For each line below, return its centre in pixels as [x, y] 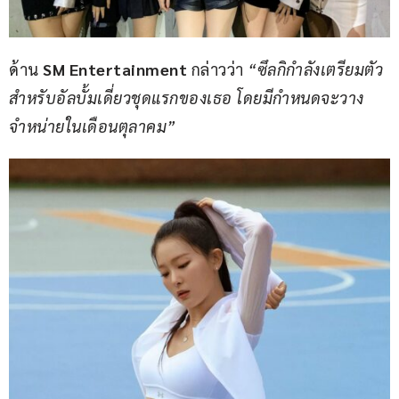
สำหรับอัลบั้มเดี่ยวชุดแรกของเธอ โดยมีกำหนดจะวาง [187, 98]
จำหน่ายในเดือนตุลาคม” [93, 126]
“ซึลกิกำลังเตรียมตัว [315, 69]
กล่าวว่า [217, 69]
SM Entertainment [113, 69]
